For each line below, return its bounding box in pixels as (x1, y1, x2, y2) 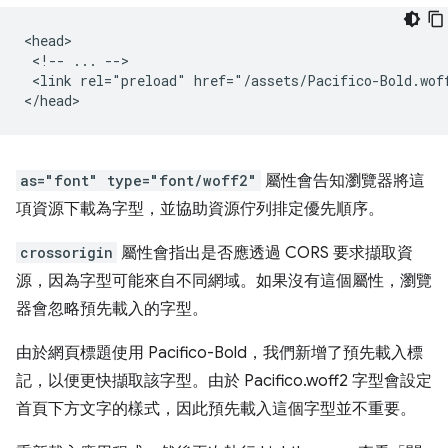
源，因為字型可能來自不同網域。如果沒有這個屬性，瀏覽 (16, 270, 432, 291)
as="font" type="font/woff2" (20, 170, 257, 190)
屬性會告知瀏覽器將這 (261, 170, 425, 191)
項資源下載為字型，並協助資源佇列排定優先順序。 (16, 198, 384, 219)
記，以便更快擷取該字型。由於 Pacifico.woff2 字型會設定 (16, 370, 432, 391)
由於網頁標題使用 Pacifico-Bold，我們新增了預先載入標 (16, 342, 423, 363)
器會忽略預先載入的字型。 (16, 298, 208, 319)
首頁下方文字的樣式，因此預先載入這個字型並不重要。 (16, 398, 416, 419)
